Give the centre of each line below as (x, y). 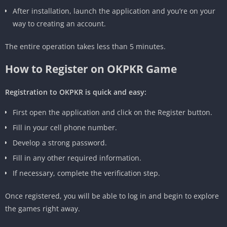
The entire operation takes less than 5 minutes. (85, 46)
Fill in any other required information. (77, 158)
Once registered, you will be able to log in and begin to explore (112, 196)
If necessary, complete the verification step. (86, 173)
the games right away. (43, 208)
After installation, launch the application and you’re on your (114, 11)
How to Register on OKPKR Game (91, 69)
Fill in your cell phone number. (65, 127)
